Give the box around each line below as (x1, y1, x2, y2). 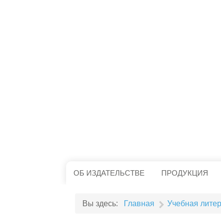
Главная (124, 199, 155, 208)
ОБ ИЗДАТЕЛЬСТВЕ (74, 169, 145, 178)
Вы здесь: (82, 199, 122, 208)
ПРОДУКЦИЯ (161, 169, 208, 178)
